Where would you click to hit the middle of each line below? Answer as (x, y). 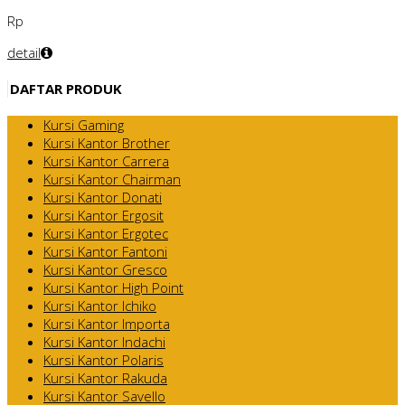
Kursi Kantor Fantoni (105, 251)
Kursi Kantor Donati (103, 197)
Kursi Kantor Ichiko (100, 305)
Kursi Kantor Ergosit (104, 215)
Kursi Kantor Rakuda (105, 377)
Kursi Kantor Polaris (104, 359)
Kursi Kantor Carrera (106, 160)
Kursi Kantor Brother (107, 142)
